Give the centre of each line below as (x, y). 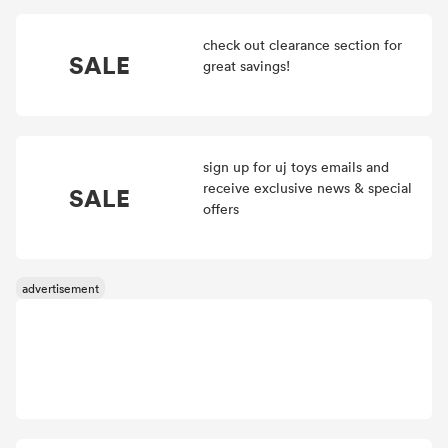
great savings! (246, 65)
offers (220, 208)
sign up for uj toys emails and (295, 166)
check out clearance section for (302, 44)
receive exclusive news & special (307, 187)
